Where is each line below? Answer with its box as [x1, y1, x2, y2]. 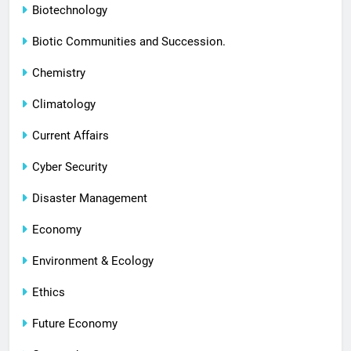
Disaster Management [32, 190, 147, 205]
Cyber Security [32, 159, 107, 174]
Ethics [32, 284, 65, 299]
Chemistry [32, 65, 85, 80]
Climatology [32, 96, 96, 111]
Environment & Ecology [32, 253, 154, 268]
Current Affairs [32, 128, 109, 143]
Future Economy [32, 316, 118, 331]
